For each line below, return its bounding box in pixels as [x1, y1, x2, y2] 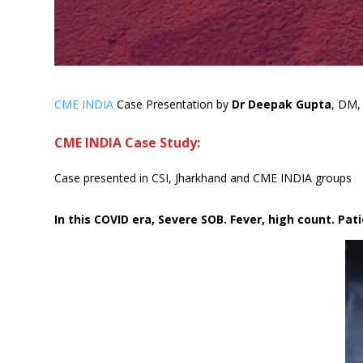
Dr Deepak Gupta [232, 96, 332, 112]
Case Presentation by [113, 96, 233, 112]
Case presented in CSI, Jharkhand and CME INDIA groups [54, 169, 352, 186]
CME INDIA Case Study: [54, 133, 201, 152]
